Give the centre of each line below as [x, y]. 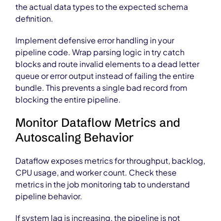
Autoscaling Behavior [75, 137]
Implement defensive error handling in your [95, 40]
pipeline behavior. [49, 196]
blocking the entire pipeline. [68, 99]
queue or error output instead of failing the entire [105, 76]
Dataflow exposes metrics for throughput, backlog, [110, 161]
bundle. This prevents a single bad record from [102, 88]
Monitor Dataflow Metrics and [98, 123]
